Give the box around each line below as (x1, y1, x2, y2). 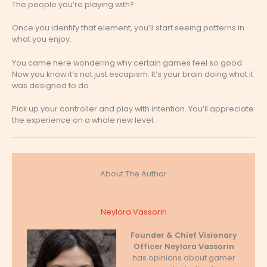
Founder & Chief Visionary (131, 230, 238, 241)
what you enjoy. (12, 34, 72, 45)
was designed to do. (12, 80, 91, 91)
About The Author (100, 168, 167, 179)
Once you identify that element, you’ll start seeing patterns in (12, 23, 244, 33)
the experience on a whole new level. (12, 115, 155, 126)
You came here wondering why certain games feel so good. (12, 57, 244, 68)
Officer (133, 241, 163, 252)
